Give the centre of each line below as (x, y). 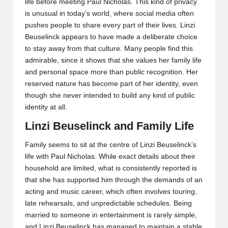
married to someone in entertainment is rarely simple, (111, 215)
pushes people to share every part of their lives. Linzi (110, 25)
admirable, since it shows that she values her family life (113, 61)
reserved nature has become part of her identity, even (111, 84)
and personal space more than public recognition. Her (111, 72)
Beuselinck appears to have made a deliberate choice (111, 37)
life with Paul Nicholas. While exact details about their (110, 156)
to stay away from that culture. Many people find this (109, 49)
